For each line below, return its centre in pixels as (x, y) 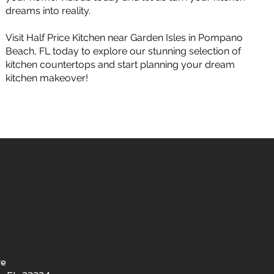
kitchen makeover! (47, 78)
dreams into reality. (48, 11)
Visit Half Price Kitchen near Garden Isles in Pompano (124, 38)
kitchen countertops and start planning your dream (120, 65)
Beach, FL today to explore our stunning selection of (124, 51)
